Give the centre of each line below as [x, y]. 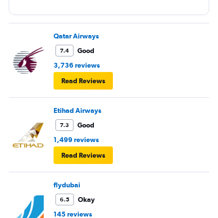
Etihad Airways [77, 111]
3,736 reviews [77, 65]
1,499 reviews [76, 140]
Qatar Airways [76, 36]
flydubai [67, 185]
